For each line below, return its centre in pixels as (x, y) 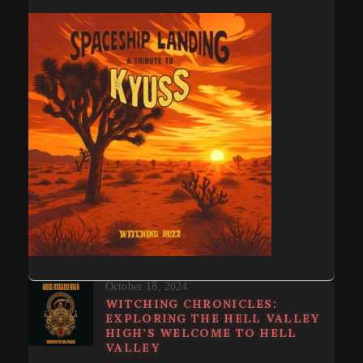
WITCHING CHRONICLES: (192, 303)
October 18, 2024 (147, 286)
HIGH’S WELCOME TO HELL (201, 333)
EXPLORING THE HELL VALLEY (213, 318)
